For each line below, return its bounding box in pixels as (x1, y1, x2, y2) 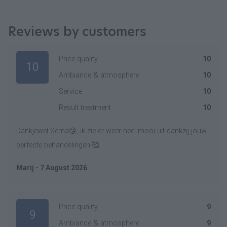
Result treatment (59, 103, 111, 112)
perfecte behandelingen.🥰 (16, 141, 99, 149)
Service (59, 87, 82, 96)
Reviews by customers (8, 22, 146, 41)
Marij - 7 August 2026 (16, 164, 87, 172)
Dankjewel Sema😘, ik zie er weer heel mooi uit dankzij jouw (16, 127, 207, 135)
